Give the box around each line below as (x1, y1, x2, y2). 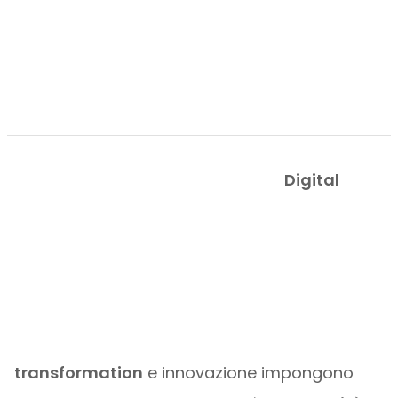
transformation (13, 362, 143, 384)
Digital (283, 169, 339, 191)
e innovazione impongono (142, 362, 354, 384)
